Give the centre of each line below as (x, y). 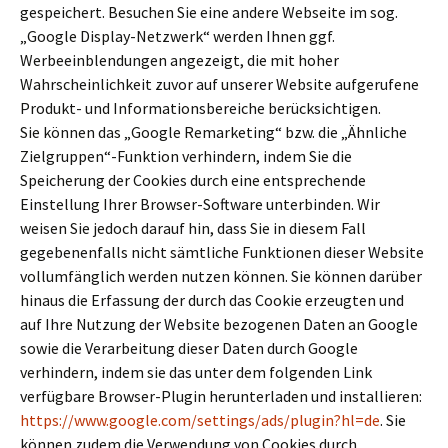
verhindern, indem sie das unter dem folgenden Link (196, 372)
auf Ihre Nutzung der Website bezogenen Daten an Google (219, 324)
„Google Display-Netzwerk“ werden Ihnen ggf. (177, 36)
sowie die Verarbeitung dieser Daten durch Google (189, 348)
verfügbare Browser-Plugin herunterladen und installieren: (221, 396)
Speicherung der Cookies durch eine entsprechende (193, 180)
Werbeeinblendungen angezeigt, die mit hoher (179, 60)
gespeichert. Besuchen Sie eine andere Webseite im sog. (209, 12)
